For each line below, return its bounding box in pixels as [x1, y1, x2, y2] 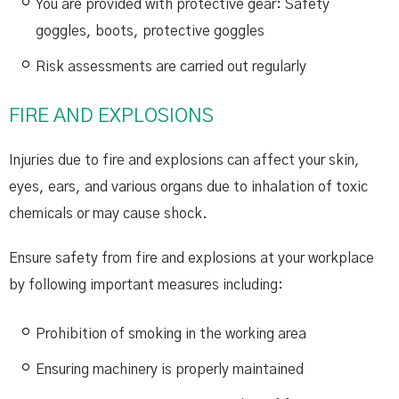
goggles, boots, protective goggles [36, 24, 265, 38]
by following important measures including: [9, 278, 283, 292]
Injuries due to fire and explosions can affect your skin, [9, 153, 360, 167]
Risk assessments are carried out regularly [36, 60, 306, 74]
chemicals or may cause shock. [9, 207, 208, 221]
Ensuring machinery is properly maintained [36, 362, 304, 377]
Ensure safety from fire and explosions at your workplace [9, 251, 374, 265]
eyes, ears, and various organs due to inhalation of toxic [9, 180, 368, 194]
